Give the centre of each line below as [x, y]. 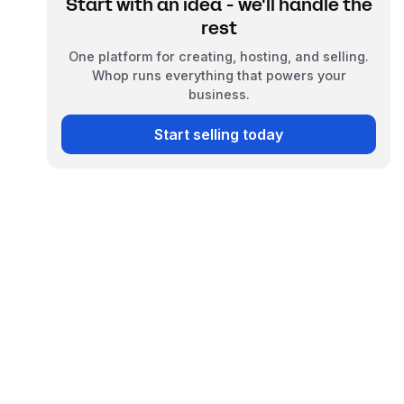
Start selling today [219, 135]
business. [219, 95]
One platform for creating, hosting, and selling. [219, 57]
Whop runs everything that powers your [219, 76]
